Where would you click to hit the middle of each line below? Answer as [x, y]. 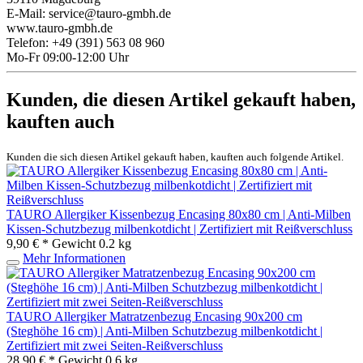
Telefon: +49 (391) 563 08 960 [85, 43]
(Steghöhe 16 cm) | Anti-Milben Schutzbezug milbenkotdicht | [164, 331]
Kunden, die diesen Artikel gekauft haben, [181, 99]
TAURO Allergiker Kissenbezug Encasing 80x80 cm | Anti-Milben [179, 214]
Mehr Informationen [74, 258]
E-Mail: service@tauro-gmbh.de [89, 14]
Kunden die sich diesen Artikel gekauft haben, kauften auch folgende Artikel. [175, 156]
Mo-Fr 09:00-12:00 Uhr [68, 58]
